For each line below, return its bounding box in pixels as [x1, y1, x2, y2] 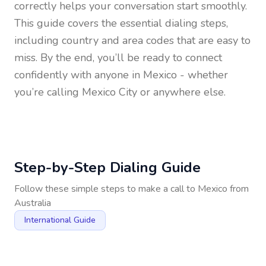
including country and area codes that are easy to [14, 33, 251, 47]
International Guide [24, 214, 96, 226]
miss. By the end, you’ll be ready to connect [14, 50, 222, 65]
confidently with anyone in [14, 68, 143, 82]
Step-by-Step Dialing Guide [14, 158, 201, 177]
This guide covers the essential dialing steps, [14, 16, 228, 30]
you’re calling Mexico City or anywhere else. [14, 85, 226, 99]
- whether [177, 68, 228, 82]
